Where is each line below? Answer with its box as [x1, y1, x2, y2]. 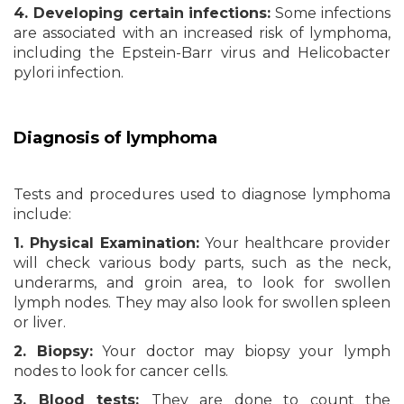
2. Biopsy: [14, 342, 93, 360]
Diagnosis [14, 127, 104, 148]
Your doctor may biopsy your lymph [92, 342, 391, 360]
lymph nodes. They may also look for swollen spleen [14, 293, 390, 311]
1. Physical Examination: [14, 234, 199, 252]
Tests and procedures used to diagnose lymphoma [14, 185, 390, 203]
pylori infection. [14, 63, 124, 81]
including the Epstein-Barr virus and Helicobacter [14, 43, 390, 61]
